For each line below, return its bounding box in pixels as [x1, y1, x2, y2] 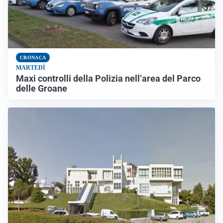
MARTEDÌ [16, 64, 45, 71]
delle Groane [16, 83, 67, 94]
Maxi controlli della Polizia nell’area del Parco [16, 73, 201, 84]
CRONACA [20, 54, 46, 60]
